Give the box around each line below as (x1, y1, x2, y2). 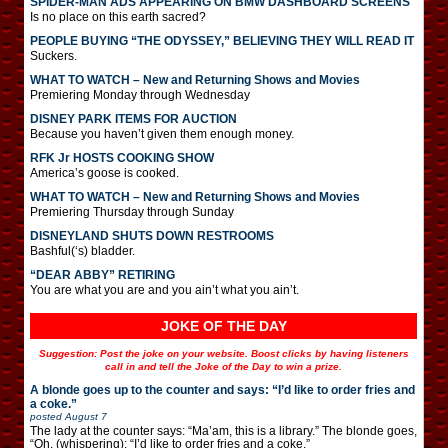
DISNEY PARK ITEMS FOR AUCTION (30, 111, 237, 126)
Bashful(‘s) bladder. (30, 243, 135, 258)
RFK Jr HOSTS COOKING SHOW (30, 150, 214, 165)
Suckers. (30, 48, 77, 63)
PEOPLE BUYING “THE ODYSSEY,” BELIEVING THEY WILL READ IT (30, 33, 414, 48)
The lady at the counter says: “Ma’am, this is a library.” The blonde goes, (30, 423, 417, 438)
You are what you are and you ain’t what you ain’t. (30, 282, 299, 297)
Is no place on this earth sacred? (30, 9, 206, 24)
